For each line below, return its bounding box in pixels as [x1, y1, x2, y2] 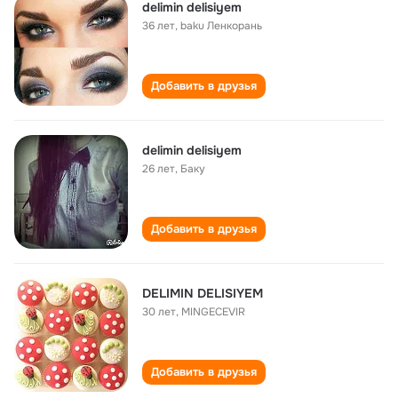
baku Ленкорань [180, 19, 262, 33]
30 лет [142, 305, 176, 319]
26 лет [142, 162, 175, 176]
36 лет [142, 19, 175, 33]
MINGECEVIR [181, 305, 245, 319]
